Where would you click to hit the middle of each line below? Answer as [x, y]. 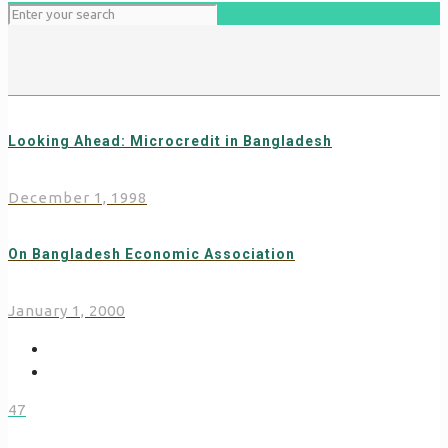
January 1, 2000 [66, 311]
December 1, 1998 [77, 198]
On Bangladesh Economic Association [151, 253]
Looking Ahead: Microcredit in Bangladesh [170, 140]
